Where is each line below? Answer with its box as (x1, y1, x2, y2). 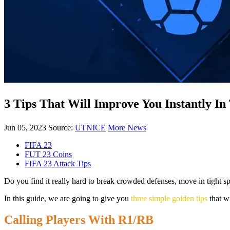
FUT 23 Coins (25, 149, 72, 159)
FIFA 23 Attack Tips (25, 159, 91, 168)
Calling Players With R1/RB (4, 213, 154, 226)
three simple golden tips (131, 194, 207, 203)
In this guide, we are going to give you (4, 194, 131, 203)
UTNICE (75, 123, 106, 132)
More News (108, 123, 146, 132)
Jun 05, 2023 (4, 123, 46, 132)
